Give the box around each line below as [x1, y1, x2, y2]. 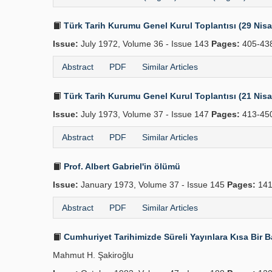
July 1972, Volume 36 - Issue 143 [78, 39, 211, 49]
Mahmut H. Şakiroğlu [53, 250, 134, 260]
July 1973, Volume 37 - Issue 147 [78, 109, 211, 119]
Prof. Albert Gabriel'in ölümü [61, 161, 180, 171]
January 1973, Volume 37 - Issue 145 [78, 180, 227, 189]
